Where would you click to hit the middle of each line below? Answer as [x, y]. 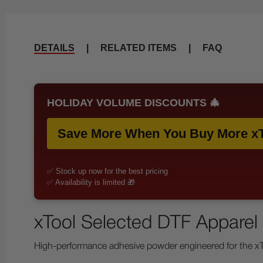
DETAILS [54, 48]
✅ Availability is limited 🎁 [91, 182]
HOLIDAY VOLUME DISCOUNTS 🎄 [134, 103]
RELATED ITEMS [139, 48]
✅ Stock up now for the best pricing [107, 171]
